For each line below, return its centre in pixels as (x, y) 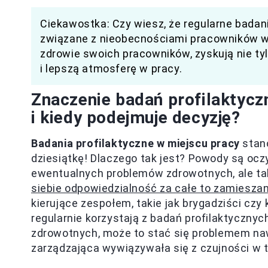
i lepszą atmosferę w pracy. (111, 68)
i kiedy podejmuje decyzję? (136, 118)
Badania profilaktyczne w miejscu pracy (135, 143)
